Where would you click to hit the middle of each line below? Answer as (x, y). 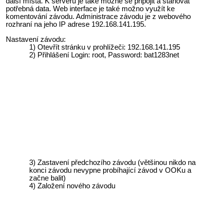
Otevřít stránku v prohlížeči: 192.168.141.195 (109, 47)
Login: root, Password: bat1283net (125, 55)
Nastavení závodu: (36, 39)
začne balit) (47, 178)
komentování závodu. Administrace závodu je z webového (98, 17)
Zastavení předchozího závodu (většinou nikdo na (117, 162)
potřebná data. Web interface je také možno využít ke (90, 9)
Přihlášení (54, 55)
